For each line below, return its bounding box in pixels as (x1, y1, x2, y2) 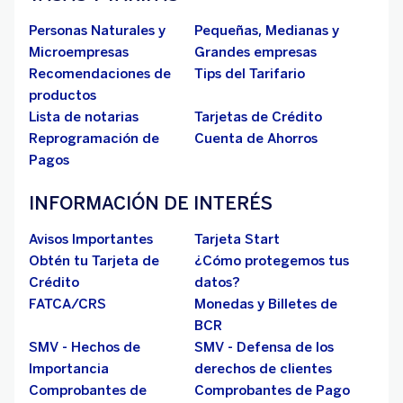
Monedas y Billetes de (194, 296, 337, 312)
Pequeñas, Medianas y (194, 22, 339, 39)
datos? (194, 274, 240, 291)
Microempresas (29, 44, 129, 60)
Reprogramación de (29, 130, 159, 147)
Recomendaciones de (29, 66, 171, 82)
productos (29, 87, 96, 103)
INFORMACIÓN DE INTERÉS (29, 193, 273, 214)
